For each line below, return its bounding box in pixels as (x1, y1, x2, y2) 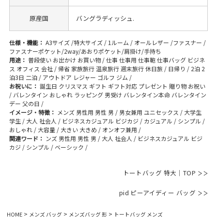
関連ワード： (9, 134, 46, 142)
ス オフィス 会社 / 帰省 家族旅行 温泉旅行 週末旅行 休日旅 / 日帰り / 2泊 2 (9, 64, 205, 73)
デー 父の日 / (9, 99, 44, 108)
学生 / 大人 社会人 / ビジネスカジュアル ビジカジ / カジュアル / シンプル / (9, 116, 205, 125)
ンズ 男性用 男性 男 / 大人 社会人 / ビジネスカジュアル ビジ (45, 134, 202, 142)
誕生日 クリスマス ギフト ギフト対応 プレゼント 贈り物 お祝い (39, 81, 205, 90)
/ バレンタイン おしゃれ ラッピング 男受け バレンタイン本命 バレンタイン (9, 90, 206, 99)
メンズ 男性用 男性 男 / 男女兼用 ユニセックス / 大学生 (57, 108, 201, 116)
